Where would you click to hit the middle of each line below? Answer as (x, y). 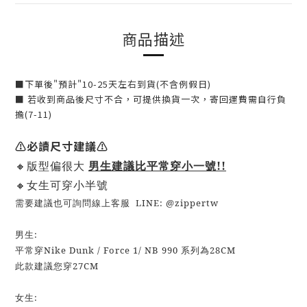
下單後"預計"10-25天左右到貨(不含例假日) (118, 84)
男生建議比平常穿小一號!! (157, 166)
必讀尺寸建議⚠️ (67, 146)
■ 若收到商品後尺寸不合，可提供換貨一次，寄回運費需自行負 (151, 99)
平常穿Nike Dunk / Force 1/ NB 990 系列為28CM (127, 250)
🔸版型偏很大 (52, 166)
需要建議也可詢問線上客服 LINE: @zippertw (117, 203)
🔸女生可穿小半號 (62, 185)
